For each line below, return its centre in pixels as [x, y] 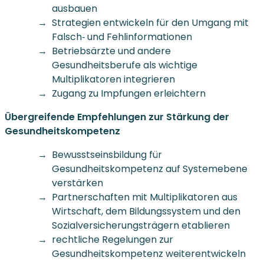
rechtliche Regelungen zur [113, 239]
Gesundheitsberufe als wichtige [125, 65]
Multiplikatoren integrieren [113, 79]
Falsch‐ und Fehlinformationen [122, 37]
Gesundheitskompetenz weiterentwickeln [149, 253]
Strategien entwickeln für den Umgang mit [150, 22]
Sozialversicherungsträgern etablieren [141, 225]
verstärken [77, 183]
